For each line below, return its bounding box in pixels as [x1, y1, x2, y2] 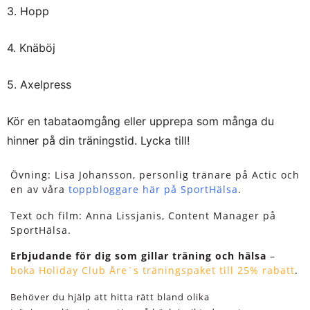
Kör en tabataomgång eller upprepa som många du [7, 113, 274, 128]
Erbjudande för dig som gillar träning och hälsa [10, 249, 266, 263]
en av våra [10, 182, 69, 196]
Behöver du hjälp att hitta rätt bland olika [10, 291, 210, 304]
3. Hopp [7, 3, 49, 18]
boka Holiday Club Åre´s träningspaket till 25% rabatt [10, 264, 295, 277]
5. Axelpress [7, 77, 71, 91]
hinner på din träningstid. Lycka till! [7, 133, 190, 147]
